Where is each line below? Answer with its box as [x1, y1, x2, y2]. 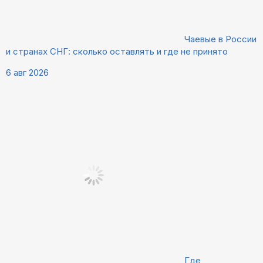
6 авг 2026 [6, 66, 49, 78]
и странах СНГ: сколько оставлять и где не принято [6, 45, 228, 57]
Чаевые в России [184, 33, 257, 45]
